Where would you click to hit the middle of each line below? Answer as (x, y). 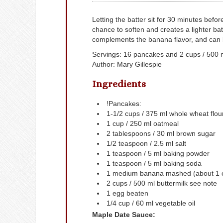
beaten (137, 193)
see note (203, 183)
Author (103, 64)
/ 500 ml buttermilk (159, 183)
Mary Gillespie (139, 64)
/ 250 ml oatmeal (152, 124)
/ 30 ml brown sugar (184, 134)
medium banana (138, 173)
